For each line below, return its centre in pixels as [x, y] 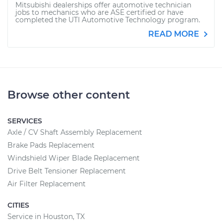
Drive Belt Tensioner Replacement [67, 171]
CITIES [18, 205]
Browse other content [69, 95]
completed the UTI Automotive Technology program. [108, 20]
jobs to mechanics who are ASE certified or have [99, 12]
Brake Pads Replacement [51, 145]
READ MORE [175, 34]
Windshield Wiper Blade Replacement [74, 158]
